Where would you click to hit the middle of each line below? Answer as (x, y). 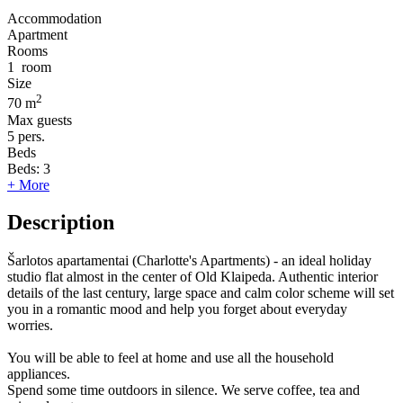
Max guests (40, 120)
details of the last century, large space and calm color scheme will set (201, 293)
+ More (28, 184)
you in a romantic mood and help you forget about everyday (177, 309)
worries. (30, 326)
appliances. (39, 374)
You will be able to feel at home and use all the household (170, 358)
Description (61, 223)
